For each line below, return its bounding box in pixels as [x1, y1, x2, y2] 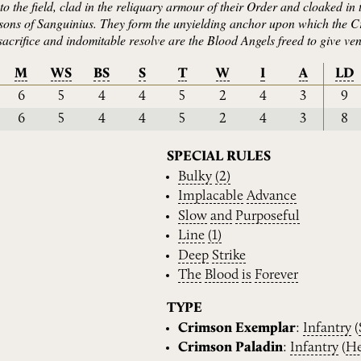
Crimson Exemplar [178, 321, 297, 335]
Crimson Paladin [178, 341, 284, 355]
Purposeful [235, 209, 301, 223]
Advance [247, 189, 297, 204]
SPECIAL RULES [167, 150, 272, 164]
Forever [255, 268, 299, 283]
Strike [212, 248, 247, 263]
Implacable [178, 189, 244, 204]
